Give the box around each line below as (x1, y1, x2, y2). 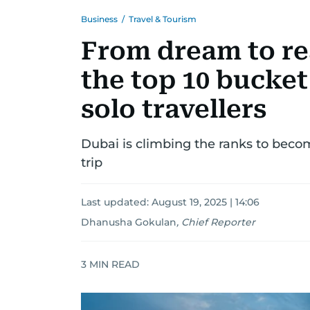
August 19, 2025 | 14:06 (152, 196, 259, 208)
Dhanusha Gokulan (81, 216, 176, 228)
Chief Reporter (181, 216, 255, 228)
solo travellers (81, 95, 266, 124)
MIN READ (86, 257, 140, 271)
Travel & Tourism (129, 14, 197, 24)
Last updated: (81, 196, 152, 208)
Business (81, 14, 118, 24)
